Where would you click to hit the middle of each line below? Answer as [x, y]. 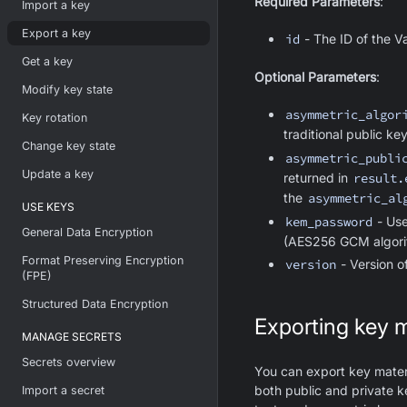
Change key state [69, 146]
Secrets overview [69, 362]
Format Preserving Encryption [103, 260]
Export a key [56, 33]
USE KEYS [48, 207]
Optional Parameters [315, 77]
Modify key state [67, 89]
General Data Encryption [87, 232]
